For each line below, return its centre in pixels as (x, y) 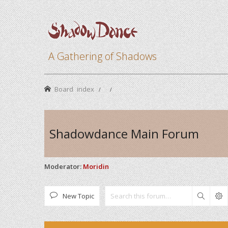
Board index (74, 89)
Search (215, 196)
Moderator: (63, 166)
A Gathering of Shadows (103, 56)
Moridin (96, 166)
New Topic (78, 196)
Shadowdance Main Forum (124, 134)
